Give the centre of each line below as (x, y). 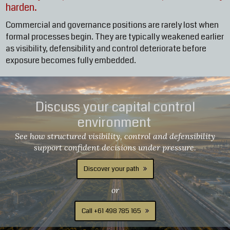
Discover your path (111, 169)
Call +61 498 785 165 (111, 211)
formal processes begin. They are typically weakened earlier (115, 36)
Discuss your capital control (115, 107)
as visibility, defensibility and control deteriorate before (106, 48)
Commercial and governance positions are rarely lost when (112, 25)
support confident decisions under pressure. (115, 147)
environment (115, 122)
